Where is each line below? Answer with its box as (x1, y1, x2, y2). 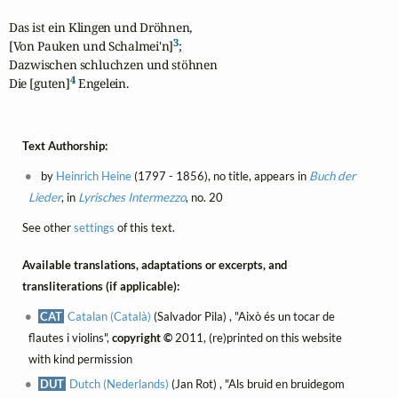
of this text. (114, 219, 175, 235)
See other (21, 219, 74, 235)
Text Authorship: (21, 138, 107, 153)
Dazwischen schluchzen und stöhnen (8, 55, 218, 73)
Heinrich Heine (55, 168, 131, 183)
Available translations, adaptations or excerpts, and (21, 258, 287, 273)
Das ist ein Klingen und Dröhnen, (8, 18, 193, 36)
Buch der (308, 168, 355, 183)
